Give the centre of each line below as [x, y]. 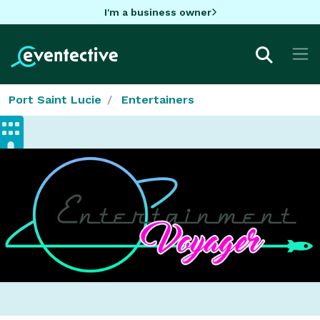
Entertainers [158, 99]
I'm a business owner [157, 12]
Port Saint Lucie [55, 99]
